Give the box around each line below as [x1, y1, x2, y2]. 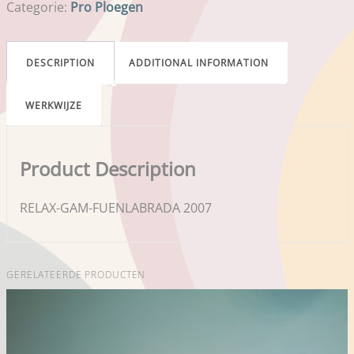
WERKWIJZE [25, 99, 82, 112]
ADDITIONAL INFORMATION [129, 56, 269, 70]
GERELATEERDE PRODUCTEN [6, 267, 146, 281]
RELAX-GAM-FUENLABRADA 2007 [20, 198, 212, 217]
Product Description [20, 155, 196, 182]
